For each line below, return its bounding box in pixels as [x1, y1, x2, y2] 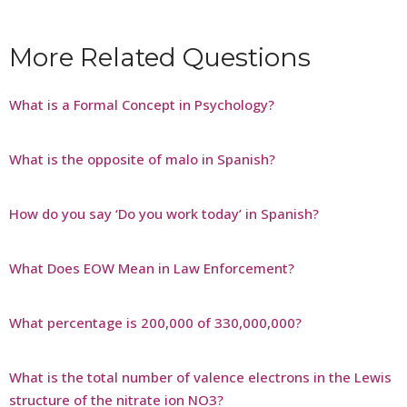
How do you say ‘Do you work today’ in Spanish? [9, 203, 319, 223]
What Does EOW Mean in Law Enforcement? [9, 258, 294, 277]
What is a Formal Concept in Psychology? [9, 94, 274, 114]
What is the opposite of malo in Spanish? [9, 149, 275, 168]
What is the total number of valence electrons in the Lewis [9, 367, 392, 386]
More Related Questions [9, 41, 311, 73]
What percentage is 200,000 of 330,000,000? [9, 313, 302, 332]
